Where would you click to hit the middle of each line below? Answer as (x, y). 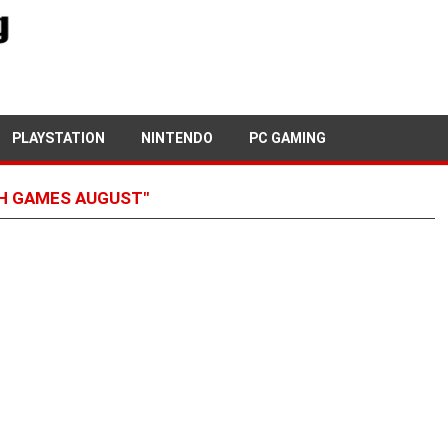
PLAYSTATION (58, 138)
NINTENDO (177, 138)
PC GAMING (287, 138)
